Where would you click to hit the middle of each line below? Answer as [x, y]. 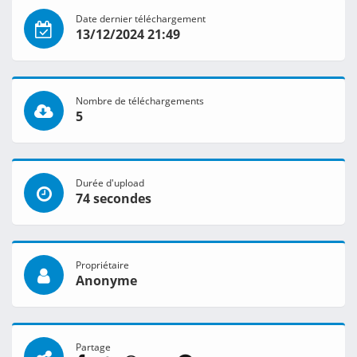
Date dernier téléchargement [141, 19]
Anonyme [106, 281]
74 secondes [114, 199]
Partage [93, 347]
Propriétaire [102, 265]
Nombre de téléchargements [140, 101]
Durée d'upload [110, 183]
